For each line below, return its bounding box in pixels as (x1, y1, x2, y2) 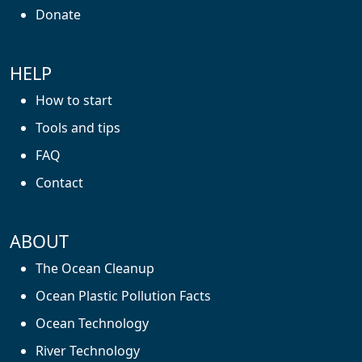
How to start (36, 91, 112, 110)
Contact (36, 174, 83, 192)
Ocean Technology (36, 314, 149, 333)
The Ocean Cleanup (36, 259, 154, 278)
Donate (36, 6, 81, 24)
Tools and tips (36, 119, 120, 137)
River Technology (36, 342, 140, 360)
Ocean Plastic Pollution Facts (36, 287, 211, 305)
